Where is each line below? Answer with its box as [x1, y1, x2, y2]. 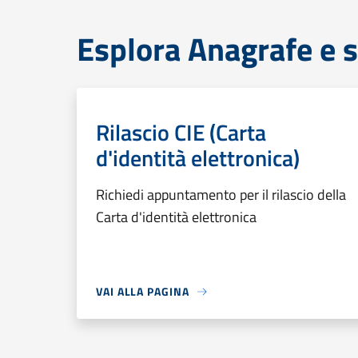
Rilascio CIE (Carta [96, 115, 266, 149]
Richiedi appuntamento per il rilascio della [96, 184, 346, 205]
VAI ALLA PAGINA [96, 283, 189, 300]
